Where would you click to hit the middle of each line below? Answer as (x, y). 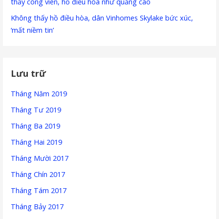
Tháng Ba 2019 (36, 126)
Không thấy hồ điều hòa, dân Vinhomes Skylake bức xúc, (102, 18)
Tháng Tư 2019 (36, 110)
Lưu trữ (29, 73)
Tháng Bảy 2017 (37, 207)
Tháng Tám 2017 (39, 191)
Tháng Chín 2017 (38, 175)
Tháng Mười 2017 (40, 158)
